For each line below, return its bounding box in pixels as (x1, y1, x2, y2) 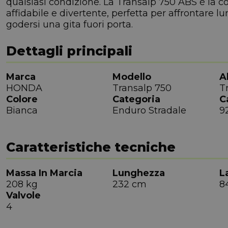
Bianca (6, 105, 38, 117)
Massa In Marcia (6, 167, 82, 179)
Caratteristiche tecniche (6, 139, 176, 155)
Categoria (112, 94, 161, 105)
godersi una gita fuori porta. (6, 19, 133, 31)
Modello (112, 71, 152, 83)
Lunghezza (112, 167, 165, 179)
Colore (6, 94, 38, 105)
